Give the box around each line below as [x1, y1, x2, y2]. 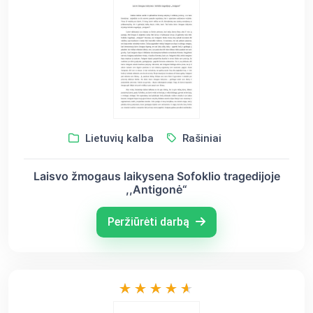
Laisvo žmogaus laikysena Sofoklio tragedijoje [33, 168, 280, 183]
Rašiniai [179, 131, 221, 145]
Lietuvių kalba [82, 131, 154, 145]
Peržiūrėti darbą [108, 214, 192, 228]
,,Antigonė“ [126, 182, 187, 196]
